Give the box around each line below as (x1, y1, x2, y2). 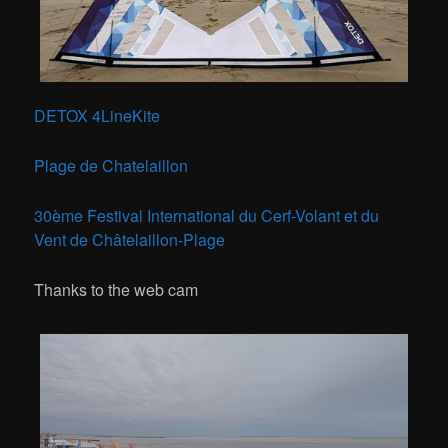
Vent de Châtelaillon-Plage (34, 228, 226, 252)
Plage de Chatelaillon (34, 154, 189, 178)
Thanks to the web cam (34, 278, 199, 302)
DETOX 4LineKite (34, 104, 161, 128)
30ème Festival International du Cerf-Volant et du (34, 204, 380, 228)
